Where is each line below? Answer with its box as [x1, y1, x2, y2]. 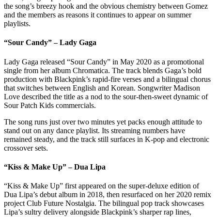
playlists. [4, 19, 31, 28]
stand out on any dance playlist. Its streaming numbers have [4, 126, 185, 135]
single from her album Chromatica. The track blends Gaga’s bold [4, 66, 201, 75]
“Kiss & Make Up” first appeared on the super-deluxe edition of [4, 182, 199, 190]
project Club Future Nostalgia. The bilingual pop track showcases [4, 199, 204, 208]
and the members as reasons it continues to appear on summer [4, 11, 191, 19]
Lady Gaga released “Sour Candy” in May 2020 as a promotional [4, 57, 204, 66]
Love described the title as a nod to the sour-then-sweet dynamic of [4, 92, 208, 101]
